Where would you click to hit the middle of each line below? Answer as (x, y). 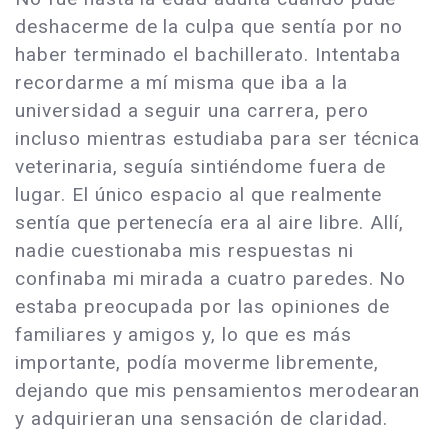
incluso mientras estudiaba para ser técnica (218, 139)
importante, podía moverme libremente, (197, 363)
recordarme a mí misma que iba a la (181, 83)
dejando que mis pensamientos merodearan (218, 391)
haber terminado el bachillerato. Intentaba (208, 55)
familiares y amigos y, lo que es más (183, 335)
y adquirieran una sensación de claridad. (202, 419)
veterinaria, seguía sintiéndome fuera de (201, 167)
